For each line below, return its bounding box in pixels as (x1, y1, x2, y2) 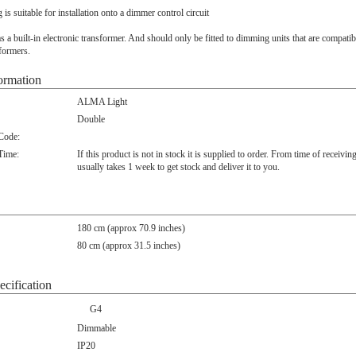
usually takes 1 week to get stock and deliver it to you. (77, 161, 280, 172)
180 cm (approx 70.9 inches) (77, 222, 185, 234)
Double (77, 114, 105, 125)
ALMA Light (77, 96, 127, 107)
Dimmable (77, 323, 116, 334)
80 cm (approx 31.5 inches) (77, 240, 180, 251)
